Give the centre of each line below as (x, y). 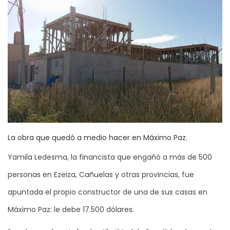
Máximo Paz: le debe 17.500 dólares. (71, 210)
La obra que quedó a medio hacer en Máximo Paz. (98, 138)
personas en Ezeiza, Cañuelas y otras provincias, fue (101, 175)
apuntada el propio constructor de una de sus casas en (108, 192)
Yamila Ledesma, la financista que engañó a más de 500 (110, 157)
